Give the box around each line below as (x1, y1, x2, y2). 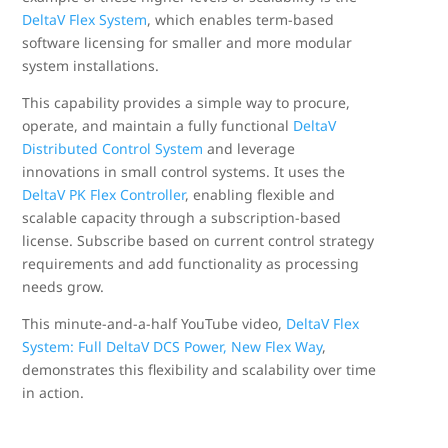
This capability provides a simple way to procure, (22, 93, 351, 112)
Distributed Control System (22, 139, 204, 158)
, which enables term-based (147, 10, 335, 29)
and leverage (203, 139, 296, 158)
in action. (22, 383, 85, 402)
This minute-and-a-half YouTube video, (22, 314, 287, 333)
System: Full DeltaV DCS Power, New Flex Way (22, 337, 323, 356)
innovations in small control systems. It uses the (22, 162, 346, 181)
